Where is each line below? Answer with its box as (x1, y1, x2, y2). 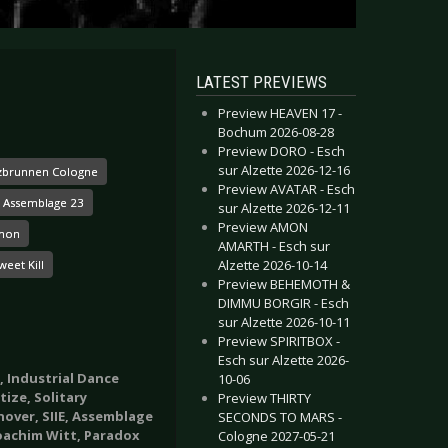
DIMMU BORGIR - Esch (218, 294, 349, 312)
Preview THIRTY (218, 389, 311, 407)
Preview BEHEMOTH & (218, 275, 350, 293)
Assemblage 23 (3, 194, 84, 210)
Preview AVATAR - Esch (218, 180, 355, 198)
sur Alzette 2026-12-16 (218, 161, 350, 179)
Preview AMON (218, 218, 308, 236)
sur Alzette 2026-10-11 (218, 313, 350, 331)
